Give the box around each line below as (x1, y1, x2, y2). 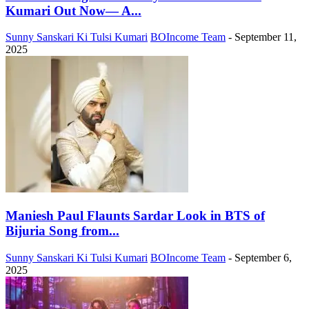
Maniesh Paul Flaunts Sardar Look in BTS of (6, 208, 265, 223)
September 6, (235, 251, 292, 263)
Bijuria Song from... (6, 223, 119, 239)
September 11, (235, 31, 297, 43)
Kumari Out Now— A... (6, 3, 141, 18)
